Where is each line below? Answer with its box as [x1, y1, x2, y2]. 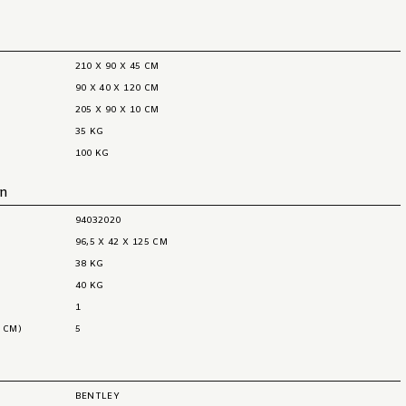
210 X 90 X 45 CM [74, 61, 159, 72]
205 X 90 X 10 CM [74, 104, 159, 116]
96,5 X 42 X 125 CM [74, 237, 169, 248]
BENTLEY [74, 391, 121, 402]
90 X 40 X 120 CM [74, 82, 159, 94]
